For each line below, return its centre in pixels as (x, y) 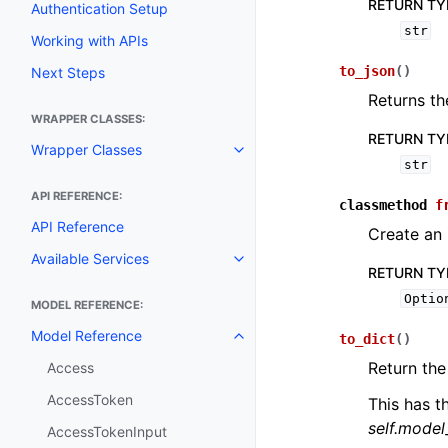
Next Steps (68, 72)
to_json (367, 71)
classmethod (383, 205)
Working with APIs (89, 40)
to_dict (367, 339)
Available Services (90, 258)
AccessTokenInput (107, 431)
